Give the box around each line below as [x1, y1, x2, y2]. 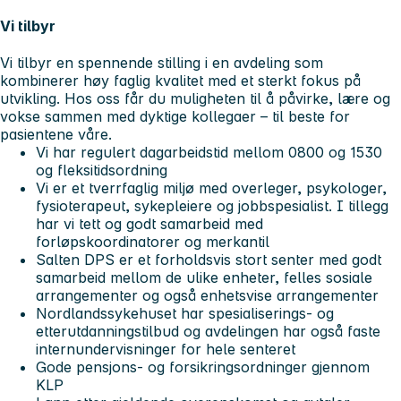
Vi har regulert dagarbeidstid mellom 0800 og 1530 [36, 142, 382, 161]
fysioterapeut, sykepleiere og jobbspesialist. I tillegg [36, 196, 388, 215]
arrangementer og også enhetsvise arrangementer [36, 286, 379, 304]
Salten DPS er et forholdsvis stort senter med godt [36, 250, 381, 269]
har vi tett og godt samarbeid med [36, 214, 263, 233]
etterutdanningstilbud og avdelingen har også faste [36, 321, 380, 340]
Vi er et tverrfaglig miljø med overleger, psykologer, [36, 178, 387, 197]
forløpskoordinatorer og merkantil [36, 232, 269, 251]
